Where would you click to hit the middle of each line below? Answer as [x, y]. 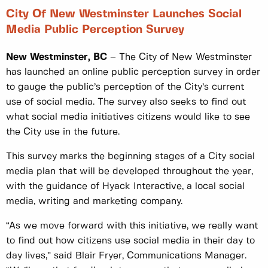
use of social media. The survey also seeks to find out [126, 102]
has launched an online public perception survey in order [133, 72]
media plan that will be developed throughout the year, [130, 171]
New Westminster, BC [57, 57]
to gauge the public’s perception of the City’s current [125, 87]
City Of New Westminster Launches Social [124, 15]
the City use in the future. [63, 132]
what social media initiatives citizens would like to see [128, 117]
